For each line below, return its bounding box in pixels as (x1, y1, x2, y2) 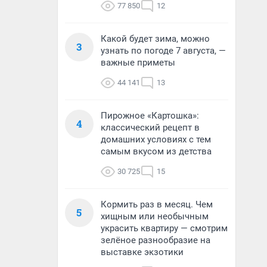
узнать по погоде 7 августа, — (101, 45, 226, 56)
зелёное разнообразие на (101, 235, 210, 246)
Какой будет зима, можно (101, 33, 210, 44)
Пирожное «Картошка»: (101, 110, 199, 121)
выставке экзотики (101, 247, 184, 257)
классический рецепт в (101, 122, 200, 133)
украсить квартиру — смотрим (101, 223, 228, 234)
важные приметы (101, 57, 175, 68)
